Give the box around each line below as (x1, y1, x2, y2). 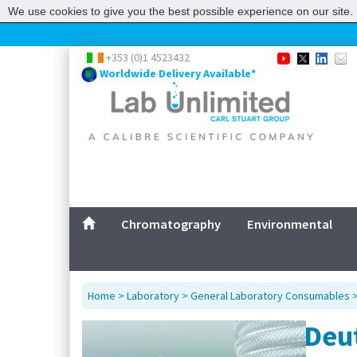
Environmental (247, 216, 333, 233)
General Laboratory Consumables (190, 288, 350, 303)
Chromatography (121, 216, 222, 233)
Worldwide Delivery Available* (100, 66, 256, 81)
